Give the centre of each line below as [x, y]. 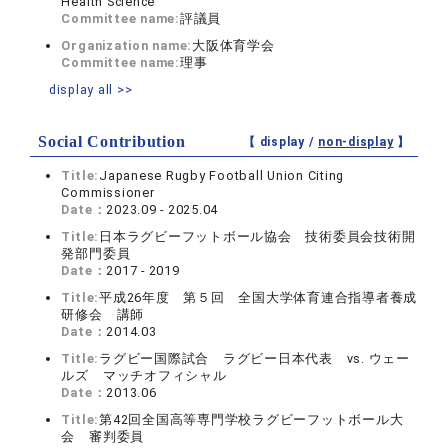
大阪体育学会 [233, 45]
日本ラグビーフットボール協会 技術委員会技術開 [257, 236]
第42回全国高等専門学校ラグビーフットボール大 [251, 419]
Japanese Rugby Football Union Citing [222, 175]
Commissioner [115, 192]
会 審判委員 [103, 436]
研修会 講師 [103, 314]
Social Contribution [112, 141]
